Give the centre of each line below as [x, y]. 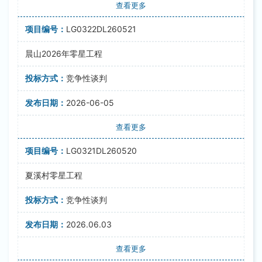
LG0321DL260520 [101, 151]
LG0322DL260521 [101, 29]
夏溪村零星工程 [54, 175]
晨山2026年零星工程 [64, 54]
